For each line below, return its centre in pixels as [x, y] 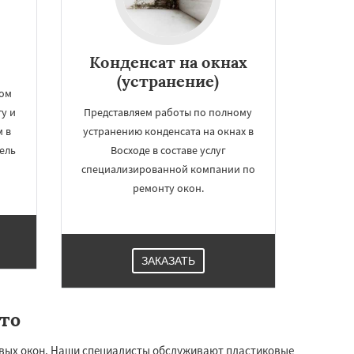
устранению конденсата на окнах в [168, 131]
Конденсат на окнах [168, 62]
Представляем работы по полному [168, 112]
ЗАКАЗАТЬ [168, 261]
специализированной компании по [168, 169]
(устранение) [168, 81]
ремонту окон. [168, 188]
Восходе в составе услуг [168, 150]
